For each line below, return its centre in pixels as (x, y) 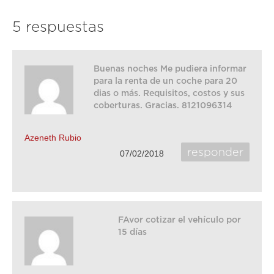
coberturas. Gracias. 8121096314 (163, 105)
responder (215, 152)
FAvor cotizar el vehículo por (180, 220)
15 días (132, 232)
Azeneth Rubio (53, 138)
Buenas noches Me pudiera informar (170, 68)
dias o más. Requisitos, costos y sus (169, 93)
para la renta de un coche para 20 (165, 81)
